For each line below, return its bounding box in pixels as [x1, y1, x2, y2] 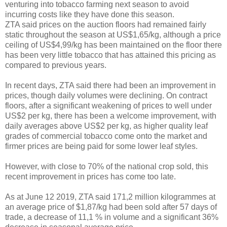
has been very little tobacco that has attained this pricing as [5, 50, 216, 59]
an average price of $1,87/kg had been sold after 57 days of [5, 202, 217, 211]
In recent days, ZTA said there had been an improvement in [5, 81, 216, 90]
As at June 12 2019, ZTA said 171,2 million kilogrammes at [5, 192, 215, 201]
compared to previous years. [5, 60, 106, 69]
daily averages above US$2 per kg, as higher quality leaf [5, 121, 208, 130]
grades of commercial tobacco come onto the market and [5, 131, 207, 140]
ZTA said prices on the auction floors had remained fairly [5, 20, 206, 29]
